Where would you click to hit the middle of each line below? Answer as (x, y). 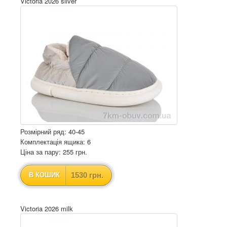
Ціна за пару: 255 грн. (54, 152)
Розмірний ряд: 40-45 (52, 131)
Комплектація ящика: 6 (55, 142)
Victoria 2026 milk (47, 209)
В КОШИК (44, 175)
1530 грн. (87, 175)
